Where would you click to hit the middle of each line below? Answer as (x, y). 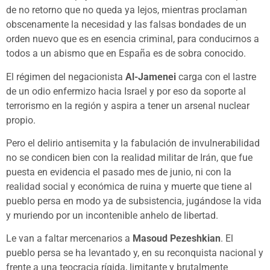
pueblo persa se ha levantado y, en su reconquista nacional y (135, 253)
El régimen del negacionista (66, 77)
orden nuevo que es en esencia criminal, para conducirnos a (133, 39)
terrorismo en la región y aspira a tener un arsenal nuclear (128, 105)
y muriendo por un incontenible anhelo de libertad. (112, 216)
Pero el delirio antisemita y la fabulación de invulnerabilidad (133, 143)
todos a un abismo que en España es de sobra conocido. (126, 54)
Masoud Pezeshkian (177, 239)
